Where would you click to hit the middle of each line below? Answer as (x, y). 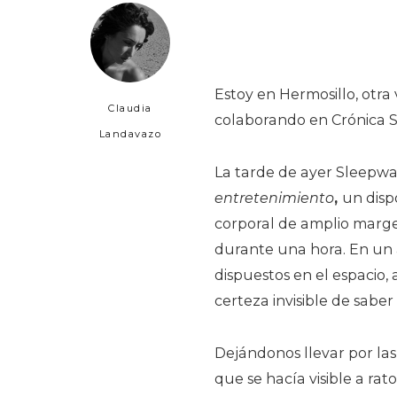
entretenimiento (274, 198)
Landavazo (130, 133)
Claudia (130, 108)
